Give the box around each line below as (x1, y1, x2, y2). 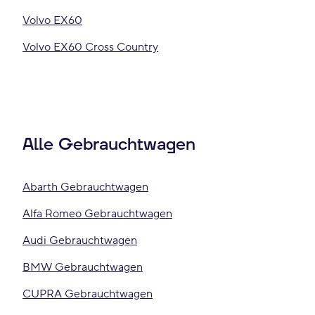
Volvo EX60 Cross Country (22, 40, 158, 54)
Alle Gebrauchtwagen (22, 134, 195, 156)
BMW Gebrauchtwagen (22, 260, 143, 274)
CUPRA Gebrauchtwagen (22, 287, 153, 301)
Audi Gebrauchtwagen (22, 233, 137, 247)
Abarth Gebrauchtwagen (22, 180, 148, 194)
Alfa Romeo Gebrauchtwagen (22, 207, 172, 221)
